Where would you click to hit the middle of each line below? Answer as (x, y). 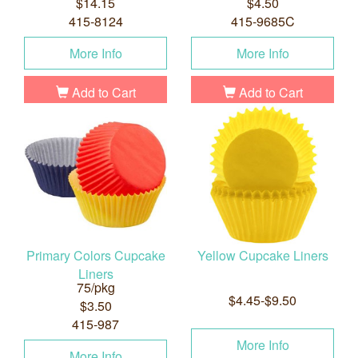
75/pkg (95, 288)
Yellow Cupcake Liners (263, 256)
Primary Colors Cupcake (95, 256)
